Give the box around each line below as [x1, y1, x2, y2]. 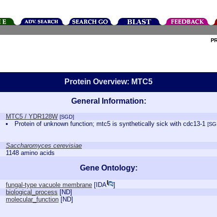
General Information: [71, 97, 146, 105]
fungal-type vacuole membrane [6, 181, 92, 188]
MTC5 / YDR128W [6, 113, 58, 120]
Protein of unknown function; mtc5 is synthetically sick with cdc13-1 [15, 120, 208, 127]
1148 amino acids [6, 149, 55, 156]
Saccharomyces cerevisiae [6, 142, 82, 149]
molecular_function [6, 196, 59, 203]
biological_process [6, 188, 58, 196]
